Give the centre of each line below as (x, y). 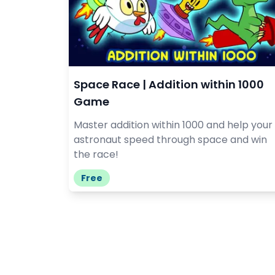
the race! (96, 154)
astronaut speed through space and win (170, 139)
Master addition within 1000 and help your (173, 125)
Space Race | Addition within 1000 (169, 84)
